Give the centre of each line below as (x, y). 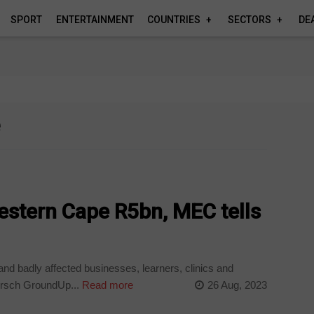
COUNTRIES (174, 20)
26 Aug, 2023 (237, 285)
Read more (107, 285)
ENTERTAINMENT (95, 20)
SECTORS (250, 20)
